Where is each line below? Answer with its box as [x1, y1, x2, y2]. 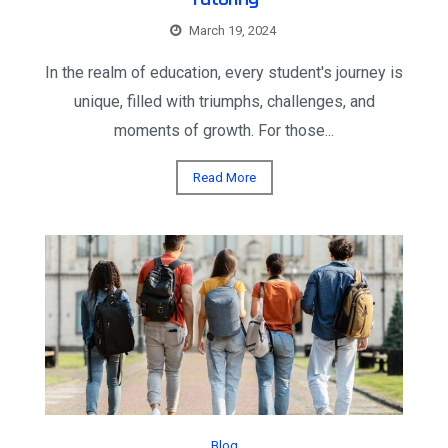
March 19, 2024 [188, 22, 276, 38]
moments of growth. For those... [114, 120, 334, 140]
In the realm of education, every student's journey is [45, 62, 403, 82]
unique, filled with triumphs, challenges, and [73, 91, 375, 111]
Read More [192, 169, 256, 185]
